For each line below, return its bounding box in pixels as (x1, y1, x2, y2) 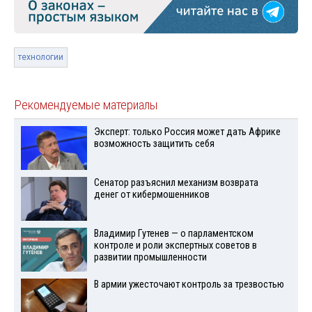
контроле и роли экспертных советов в (93, 240, 257, 252)
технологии (18, 52, 63, 63)
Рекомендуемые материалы (14, 97, 158, 114)
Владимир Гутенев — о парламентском (93, 228, 253, 240)
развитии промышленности (93, 251, 207, 264)
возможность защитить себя (93, 138, 214, 150)
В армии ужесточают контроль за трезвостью (93, 278, 284, 290)
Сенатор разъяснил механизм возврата (93, 177, 258, 189)
